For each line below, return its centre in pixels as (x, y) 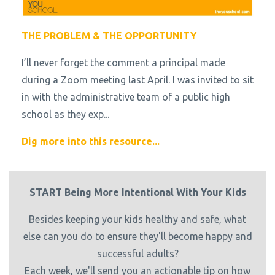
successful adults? (137, 253)
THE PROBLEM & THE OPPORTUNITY (109, 35)
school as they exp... (65, 114)
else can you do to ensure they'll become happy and (137, 236)
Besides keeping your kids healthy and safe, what (137, 219)
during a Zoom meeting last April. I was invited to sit (137, 79)
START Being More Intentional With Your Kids (137, 192)
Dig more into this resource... (91, 141)
